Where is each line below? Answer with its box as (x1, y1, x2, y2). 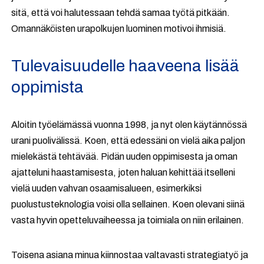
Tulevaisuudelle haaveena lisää (11, 57, 240, 75)
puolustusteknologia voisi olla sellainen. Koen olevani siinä (11, 199, 245, 210)
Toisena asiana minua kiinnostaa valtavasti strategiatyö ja (11, 250, 249, 260)
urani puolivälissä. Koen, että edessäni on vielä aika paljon (11, 136, 246, 146)
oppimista (11, 78, 84, 97)
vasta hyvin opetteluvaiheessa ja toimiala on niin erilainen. (11, 215, 245, 226)
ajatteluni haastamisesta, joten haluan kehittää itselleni (11, 167, 236, 178)
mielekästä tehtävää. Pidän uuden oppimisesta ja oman (11, 151, 238, 162)
